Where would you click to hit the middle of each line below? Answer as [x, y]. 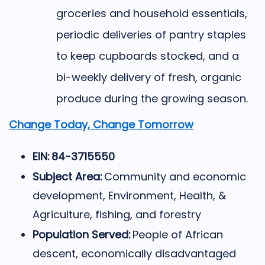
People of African [178, 234]
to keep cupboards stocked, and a [148, 56]
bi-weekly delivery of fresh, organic [149, 77]
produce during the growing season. [152, 98]
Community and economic [175, 176]
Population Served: [83, 234]
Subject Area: [68, 176]
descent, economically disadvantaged [134, 253]
